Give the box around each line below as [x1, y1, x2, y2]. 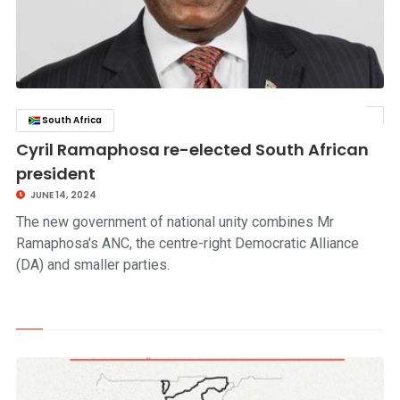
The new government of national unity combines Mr [15, 213, 334, 230]
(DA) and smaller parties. [15, 256, 170, 273]
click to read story [287, 113, 373, 127]
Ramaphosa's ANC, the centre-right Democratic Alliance [15, 235, 359, 252]
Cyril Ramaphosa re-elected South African [15, 138, 369, 161]
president [15, 162, 96, 185]
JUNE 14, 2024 [28, 188, 96, 202]
